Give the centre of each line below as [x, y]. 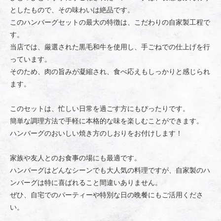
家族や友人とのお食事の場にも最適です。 [75, 157]
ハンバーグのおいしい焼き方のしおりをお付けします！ [96, 133]
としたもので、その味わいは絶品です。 [72, 9]
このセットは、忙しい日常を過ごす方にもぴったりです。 [100, 108]
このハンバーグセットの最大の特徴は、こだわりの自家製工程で [110, 22]
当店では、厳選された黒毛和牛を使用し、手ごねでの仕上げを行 [110, 46]
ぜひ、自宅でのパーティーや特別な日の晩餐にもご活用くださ [107, 194]
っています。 [31, 59]
